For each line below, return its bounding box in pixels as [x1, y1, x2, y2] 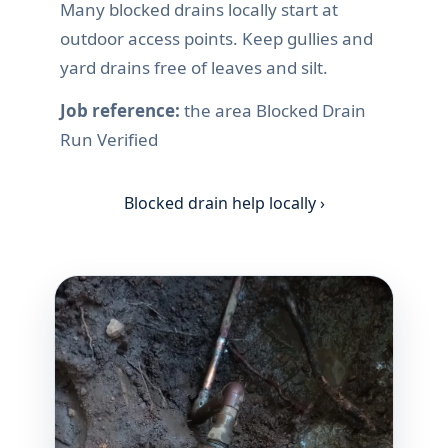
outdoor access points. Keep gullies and [60, 27, 373, 51]
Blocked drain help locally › [123, 192, 325, 215]
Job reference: [60, 99, 180, 123]
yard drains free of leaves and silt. [60, 56, 328, 80]
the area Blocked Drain [180, 99, 366, 123]
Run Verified [60, 128, 158, 152]
